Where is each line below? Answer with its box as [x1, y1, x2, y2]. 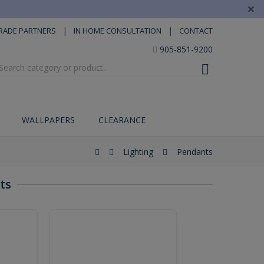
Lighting [123, 146, 153, 157]
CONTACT [179, 25, 213, 36]
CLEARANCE [98, 114, 146, 126]
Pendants [177, 146, 213, 157]
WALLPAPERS [22, 114, 75, 126]
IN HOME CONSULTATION [74, 25, 161, 36]
